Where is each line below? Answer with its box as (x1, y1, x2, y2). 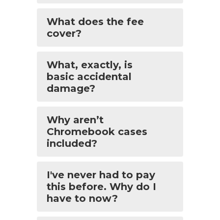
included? (47, 137, 97, 149)
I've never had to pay (47, 169, 155, 181)
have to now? (47, 192, 118, 204)
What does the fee (47, 16, 144, 27)
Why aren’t (47, 114, 104, 126)
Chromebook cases (47, 126, 147, 137)
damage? (47, 82, 95, 94)
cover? (47, 27, 82, 39)
